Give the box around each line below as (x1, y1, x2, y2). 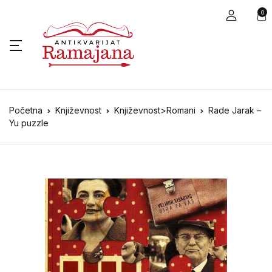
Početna (9, 105, 42, 115)
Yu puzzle (9, 118, 49, 128)
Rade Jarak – (208, 105, 261, 115)
